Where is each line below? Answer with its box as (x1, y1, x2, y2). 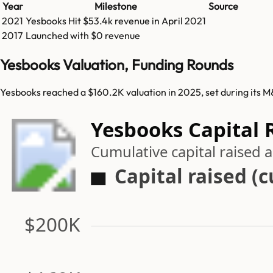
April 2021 (161, 15, 206, 27)
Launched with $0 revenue (26, 29, 140, 42)
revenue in (115, 15, 161, 27)
